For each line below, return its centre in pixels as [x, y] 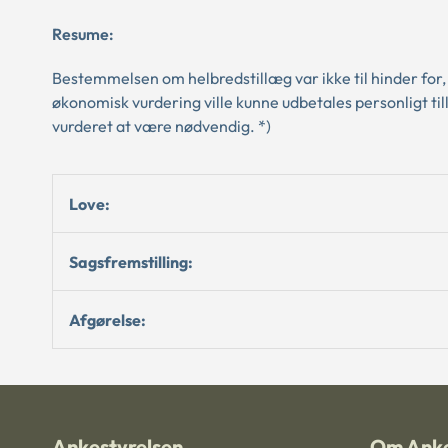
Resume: [83, 34]
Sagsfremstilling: [131, 261]
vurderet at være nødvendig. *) [161, 126]
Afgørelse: [107, 319]
